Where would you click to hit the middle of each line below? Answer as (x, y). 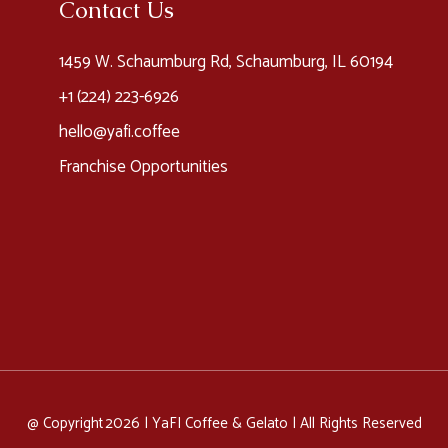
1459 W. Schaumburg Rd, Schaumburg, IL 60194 (227, 62)
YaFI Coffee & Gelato (219, 423)
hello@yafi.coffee (119, 132)
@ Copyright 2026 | (89, 423)
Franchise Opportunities (143, 167)
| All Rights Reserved (354, 423)
